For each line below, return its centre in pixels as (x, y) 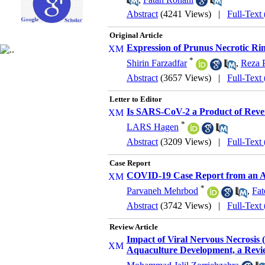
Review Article (134, 227)
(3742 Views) (186, 206)
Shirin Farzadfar (157, 63)
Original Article (136, 35)
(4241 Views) (186, 14)
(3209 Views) (186, 142)
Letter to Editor (136, 99)
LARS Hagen (153, 127)
